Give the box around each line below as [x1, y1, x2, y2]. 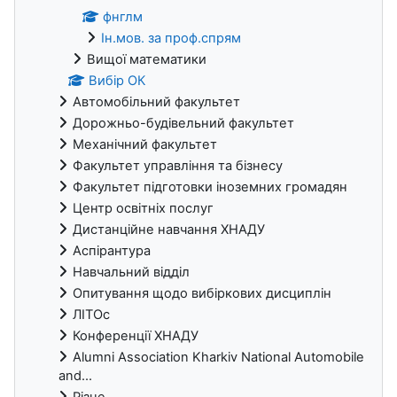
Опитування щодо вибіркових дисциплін [73, 285, 331, 302]
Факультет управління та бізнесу [73, 158, 283, 175]
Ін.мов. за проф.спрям [101, 30, 241, 47]
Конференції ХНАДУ [73, 328, 198, 345]
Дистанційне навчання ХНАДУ [73, 222, 265, 238]
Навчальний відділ [73, 264, 190, 281]
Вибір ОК [89, 73, 146, 90]
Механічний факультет [73, 136, 217, 153]
